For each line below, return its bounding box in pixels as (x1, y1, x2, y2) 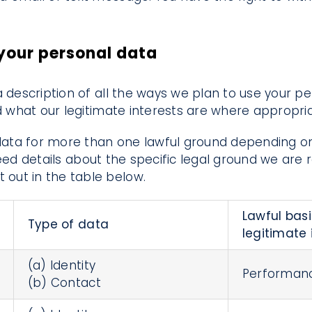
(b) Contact (27, 274, 101, 291)
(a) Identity (27, 256, 96, 274)
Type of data (27, 215, 109, 233)
